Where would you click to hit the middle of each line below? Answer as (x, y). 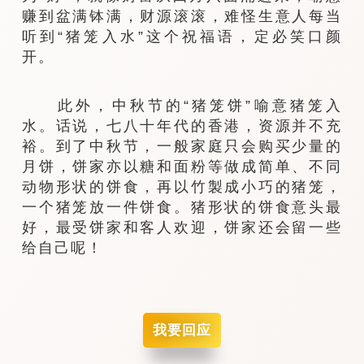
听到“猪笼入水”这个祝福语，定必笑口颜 (182, 37)
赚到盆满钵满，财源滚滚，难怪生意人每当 (182, 16)
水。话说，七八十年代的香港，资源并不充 (182, 125)
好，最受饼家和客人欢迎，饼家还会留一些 (182, 227)
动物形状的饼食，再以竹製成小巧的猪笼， (182, 186)
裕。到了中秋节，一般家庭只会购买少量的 (182, 145)
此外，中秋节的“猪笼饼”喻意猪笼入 (182, 105)
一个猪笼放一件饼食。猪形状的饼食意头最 (182, 206)
